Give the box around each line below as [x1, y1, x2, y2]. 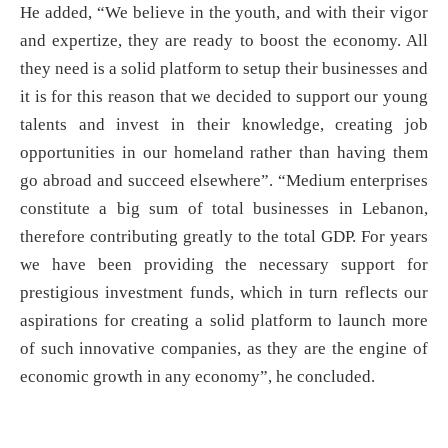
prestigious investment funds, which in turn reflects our [20, 283, 428, 303]
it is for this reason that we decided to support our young [20, 87, 428, 107]
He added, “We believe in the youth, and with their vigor [20, 3, 428, 23]
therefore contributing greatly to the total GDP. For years [20, 227, 428, 247]
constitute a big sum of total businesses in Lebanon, [20, 199, 428, 219]
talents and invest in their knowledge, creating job [20, 115, 428, 135]
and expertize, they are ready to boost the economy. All [20, 31, 428, 51]
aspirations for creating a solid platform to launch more [20, 311, 428, 331]
